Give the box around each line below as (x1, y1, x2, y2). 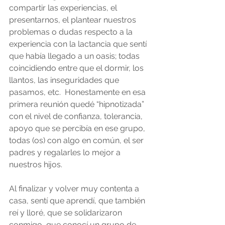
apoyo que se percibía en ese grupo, (9, 124, 147, 134)
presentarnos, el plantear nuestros (9, 15, 138, 25)
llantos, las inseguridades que (9, 75, 121, 85)
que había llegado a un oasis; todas (9, 51, 142, 61)
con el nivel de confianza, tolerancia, (9, 111, 145, 122)
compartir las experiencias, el (9, 3, 119, 13)
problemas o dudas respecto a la (9, 27, 135, 37)
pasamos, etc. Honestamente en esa (9, 87, 148, 97)
